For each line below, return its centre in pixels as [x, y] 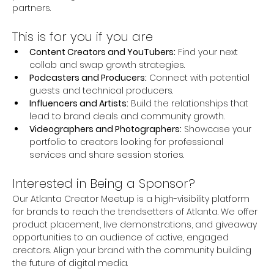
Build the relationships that [190, 103]
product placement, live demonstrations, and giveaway [136, 224]
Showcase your [218, 129]
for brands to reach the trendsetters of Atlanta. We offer [136, 211]
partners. [31, 8]
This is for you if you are [83, 36]
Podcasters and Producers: [88, 77]
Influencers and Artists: [79, 103]
